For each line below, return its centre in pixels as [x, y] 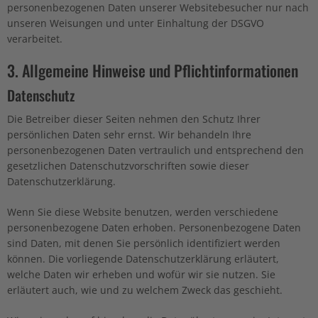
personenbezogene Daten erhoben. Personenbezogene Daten [154, 227]
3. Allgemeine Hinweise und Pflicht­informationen [153, 70]
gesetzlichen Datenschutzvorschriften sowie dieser [128, 166]
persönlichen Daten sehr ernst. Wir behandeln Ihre [129, 135]
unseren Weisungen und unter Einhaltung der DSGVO [136, 23]
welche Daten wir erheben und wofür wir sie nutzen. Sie [141, 274]
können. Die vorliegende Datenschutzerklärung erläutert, [143, 259]
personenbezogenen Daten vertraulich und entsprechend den [155, 150]
